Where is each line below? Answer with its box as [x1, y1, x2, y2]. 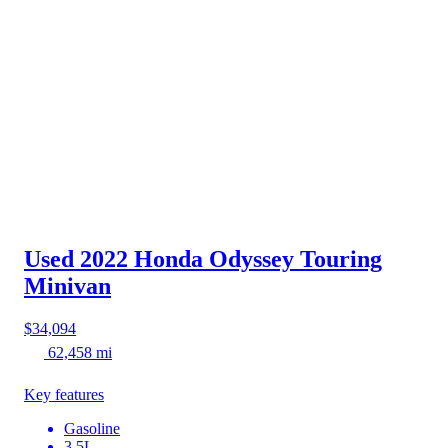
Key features [24, 385, 104, 403]
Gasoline [64, 419, 120, 437]
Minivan [24, 272, 111, 299]
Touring [300, 245, 382, 272]
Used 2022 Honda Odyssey [24, 245, 294, 272]
